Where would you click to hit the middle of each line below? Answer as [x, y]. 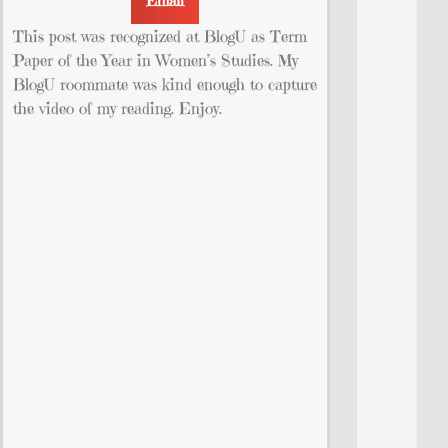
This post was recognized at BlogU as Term [160, 35]
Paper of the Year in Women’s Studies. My [155, 59]
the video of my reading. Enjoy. [117, 107]
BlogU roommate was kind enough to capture [165, 83]
